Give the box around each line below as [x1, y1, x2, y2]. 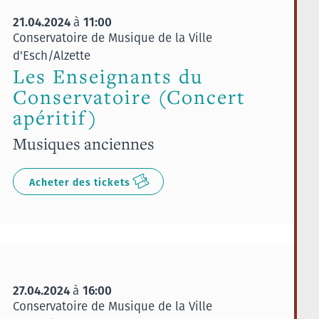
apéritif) [12, 105, 98, 130]
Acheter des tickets [28, 174, 130, 189]
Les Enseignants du [12, 63, 203, 89]
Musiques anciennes [12, 132, 155, 154]
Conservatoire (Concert [12, 84, 246, 110]
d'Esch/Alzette [12, 46, 90, 64]
